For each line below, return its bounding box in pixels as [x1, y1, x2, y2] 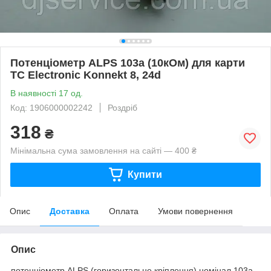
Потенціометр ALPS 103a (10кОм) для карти [10, 56, 245, 69]
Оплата [109, 206, 139, 216]
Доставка [50, 206, 90, 216]
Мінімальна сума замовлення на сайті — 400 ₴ [10, 145, 197, 155]
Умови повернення [158, 206, 233, 216]
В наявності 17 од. [10, 88, 83, 98]
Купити [127, 169, 162, 180]
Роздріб [108, 102, 137, 113]
